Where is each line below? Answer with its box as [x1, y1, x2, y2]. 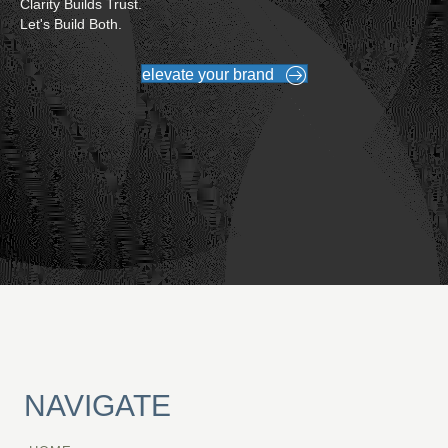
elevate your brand [141, 66, 274, 84]
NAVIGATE [24, 389, 171, 422]
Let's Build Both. [20, 16, 122, 33]
